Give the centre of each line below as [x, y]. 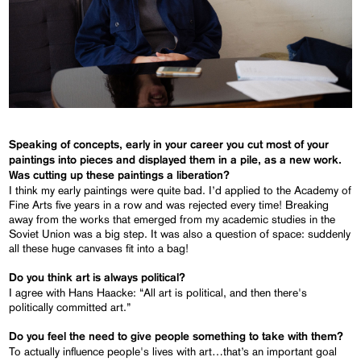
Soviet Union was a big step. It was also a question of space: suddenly [180, 233]
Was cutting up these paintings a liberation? [120, 175]
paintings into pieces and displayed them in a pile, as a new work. [176, 160]
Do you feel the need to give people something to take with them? [176, 336]
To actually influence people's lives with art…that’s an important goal [173, 351]
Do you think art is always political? [98, 278]
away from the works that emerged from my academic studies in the [172, 219]
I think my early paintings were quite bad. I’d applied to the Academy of [180, 190]
